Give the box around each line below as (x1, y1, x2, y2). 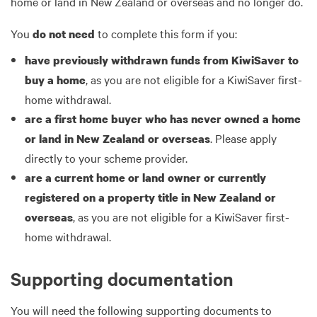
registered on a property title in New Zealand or (25, 190, 276, 205)
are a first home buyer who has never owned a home (25, 111, 301, 127)
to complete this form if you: (95, 25, 237, 41)
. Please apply (210, 130, 277, 146)
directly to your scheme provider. (25, 150, 188, 166)
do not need (33, 26, 95, 42)
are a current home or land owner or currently (25, 170, 266, 185)
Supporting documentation (11, 267, 234, 290)
